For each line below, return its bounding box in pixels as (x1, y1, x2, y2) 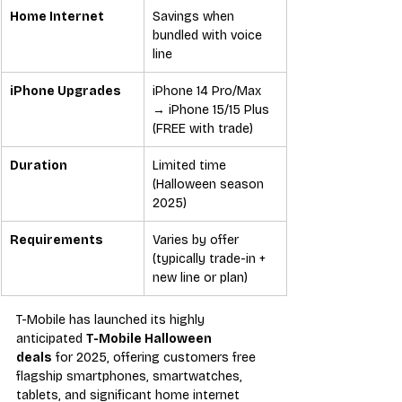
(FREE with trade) (153, 120, 253, 136)
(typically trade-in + (153, 250, 269, 267)
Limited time (153, 157, 230, 173)
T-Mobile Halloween (86, 330, 214, 346)
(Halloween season (153, 176, 267, 192)
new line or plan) (153, 269, 248, 285)
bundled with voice (153, 27, 266, 43)
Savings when (153, 8, 238, 24)
